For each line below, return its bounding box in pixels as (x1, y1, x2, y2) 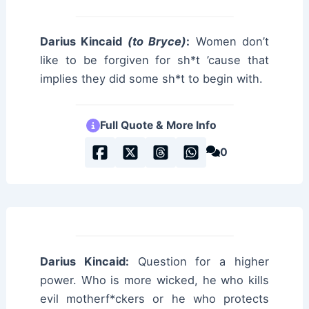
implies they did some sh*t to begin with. (40, 72, 263, 86)
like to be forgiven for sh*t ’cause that (40, 53, 269, 68)
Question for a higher (128, 254, 269, 268)
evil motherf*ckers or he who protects (40, 291, 269, 306)
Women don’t (190, 34, 269, 49)
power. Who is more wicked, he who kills (40, 272, 269, 287)
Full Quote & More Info (99, 119, 217, 132)
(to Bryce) (127, 34, 187, 49)
